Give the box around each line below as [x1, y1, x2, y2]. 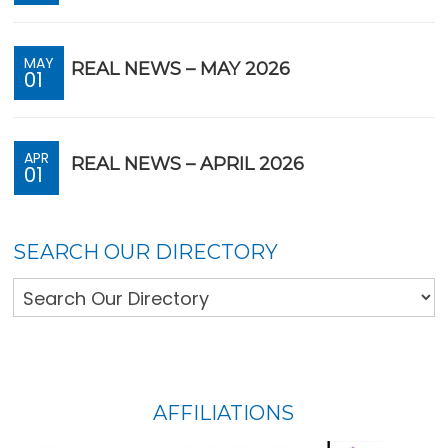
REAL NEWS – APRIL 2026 [71, 153, 305, 176]
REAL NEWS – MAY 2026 [71, 58, 291, 81]
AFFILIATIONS [153, 401, 295, 426]
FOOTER [31, 400, 136, 430]
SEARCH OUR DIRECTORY [13, 240, 279, 265]
